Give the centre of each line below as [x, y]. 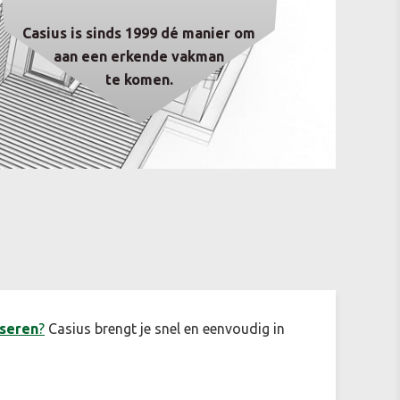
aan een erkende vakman [139, 56]
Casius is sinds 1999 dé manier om [139, 33]
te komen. [139, 79]
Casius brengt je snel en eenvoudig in [165, 328]
